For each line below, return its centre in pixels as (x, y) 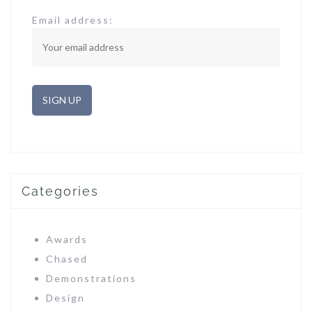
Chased (67, 259)
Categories (60, 191)
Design (65, 298)
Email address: (73, 20)
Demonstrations (91, 278)
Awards (67, 239)
